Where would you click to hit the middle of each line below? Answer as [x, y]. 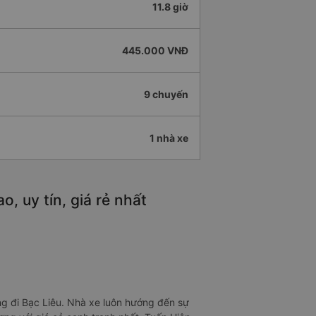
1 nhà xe [169, 138]
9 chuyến [166, 95]
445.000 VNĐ [155, 51]
